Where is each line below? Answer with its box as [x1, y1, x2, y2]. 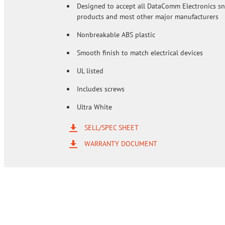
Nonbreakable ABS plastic [77, 30, 155, 39]
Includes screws [77, 84, 125, 93]
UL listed [77, 66, 103, 75]
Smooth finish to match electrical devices [77, 48, 203, 57]
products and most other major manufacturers [77, 12, 218, 21]
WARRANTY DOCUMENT [84, 139, 157, 148]
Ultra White [77, 102, 112, 111]
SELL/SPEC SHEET [84, 123, 139, 132]
